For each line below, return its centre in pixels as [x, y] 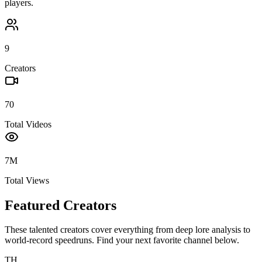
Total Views [27, 180]
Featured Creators [61, 205]
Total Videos [28, 124]
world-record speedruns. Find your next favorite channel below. [122, 240]
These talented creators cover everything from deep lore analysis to [127, 230]
